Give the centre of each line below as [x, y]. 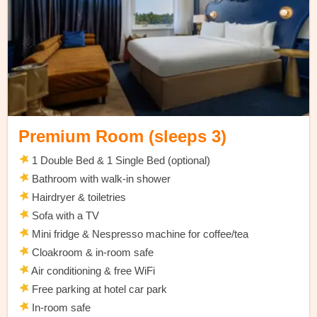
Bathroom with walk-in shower [102, 179]
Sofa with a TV [64, 216]
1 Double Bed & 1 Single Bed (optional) [120, 161]
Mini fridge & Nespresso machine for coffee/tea [139, 234]
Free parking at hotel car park [98, 289]
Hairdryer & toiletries [78, 197]
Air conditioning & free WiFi [92, 271]
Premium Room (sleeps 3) [123, 137]
